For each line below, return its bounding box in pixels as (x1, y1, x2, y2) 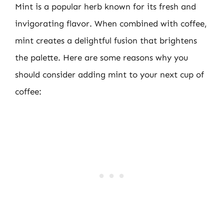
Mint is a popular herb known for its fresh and (15, 1, 196, 11)
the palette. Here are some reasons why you (15, 52, 188, 62)
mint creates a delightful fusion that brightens (15, 35, 197, 45)
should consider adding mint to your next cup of (15, 69, 204, 79)
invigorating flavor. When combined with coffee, (15, 18, 207, 28)
